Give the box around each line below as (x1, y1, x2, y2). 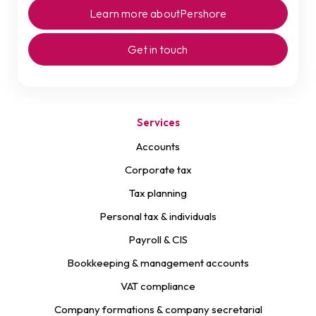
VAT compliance (121, 279, 195, 293)
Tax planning (129, 186, 187, 200)
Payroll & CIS (128, 233, 188, 246)
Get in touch (128, 42, 188, 56)
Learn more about (90, 6, 181, 20)
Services (136, 116, 180, 129)
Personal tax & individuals (99, 209, 217, 223)
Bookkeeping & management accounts (67, 256, 249, 269)
